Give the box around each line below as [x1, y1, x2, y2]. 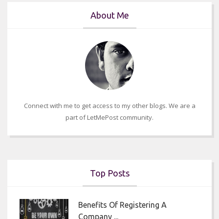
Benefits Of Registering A [78, 200, 167, 210]
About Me [90, 10, 129, 21]
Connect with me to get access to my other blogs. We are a [23, 101, 196, 110]
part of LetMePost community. [66, 113, 153, 122]
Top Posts [89, 168, 130, 178]
